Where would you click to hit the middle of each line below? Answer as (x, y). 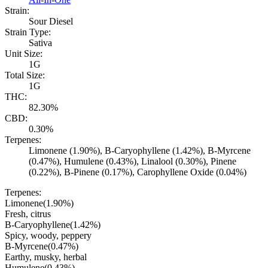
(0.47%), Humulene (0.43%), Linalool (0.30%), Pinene (133, 162)
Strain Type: (28, 32)
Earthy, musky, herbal (46, 257)
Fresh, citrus (28, 214)
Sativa (40, 43)
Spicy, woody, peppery (48, 236)
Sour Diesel (51, 22)
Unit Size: (24, 54)
